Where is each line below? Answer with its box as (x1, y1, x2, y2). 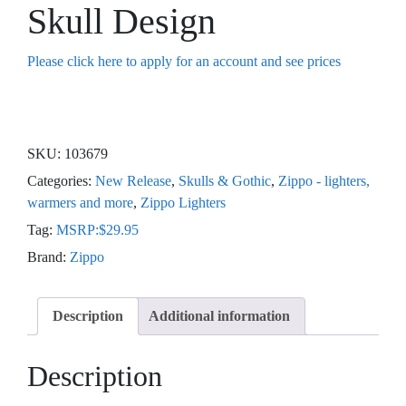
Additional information (149, 308, 290, 324)
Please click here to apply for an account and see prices (27, 53, 341, 69)
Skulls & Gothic (179, 173, 271, 188)
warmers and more (27, 195, 133, 210)
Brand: (27, 249, 70, 265)
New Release (95, 173, 171, 188)
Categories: (27, 173, 95, 188)
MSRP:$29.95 (56, 222, 139, 237)
